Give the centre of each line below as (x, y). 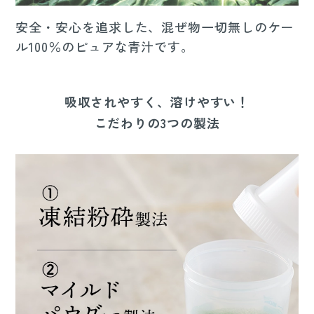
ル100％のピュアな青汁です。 (105, 47)
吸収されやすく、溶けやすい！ (157, 102)
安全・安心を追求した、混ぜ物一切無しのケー (155, 27)
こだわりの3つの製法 (157, 123)
